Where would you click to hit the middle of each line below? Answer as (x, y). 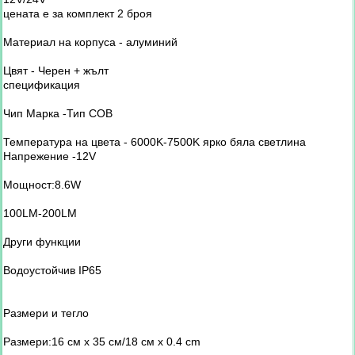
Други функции (42, 241)
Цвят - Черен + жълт (56, 70)
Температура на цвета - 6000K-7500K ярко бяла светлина (155, 141)
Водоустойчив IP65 (52, 270)
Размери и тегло (46, 313)
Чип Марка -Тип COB (58, 113)
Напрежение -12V (50, 156)
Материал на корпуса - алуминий (90, 42)
